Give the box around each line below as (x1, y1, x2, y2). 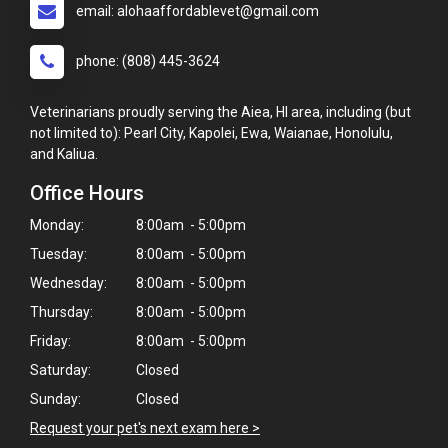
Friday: (30, 333, 71, 350)
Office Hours (30, 181, 144, 206)
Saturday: (30, 362, 91, 379)
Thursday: (30, 304, 93, 321)
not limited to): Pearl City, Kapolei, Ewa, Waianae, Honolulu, (30, 125, 393, 142)
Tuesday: (30, 246, 87, 263)
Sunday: (30, 391, 81, 408)
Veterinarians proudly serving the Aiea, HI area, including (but (30, 104, 411, 121)
